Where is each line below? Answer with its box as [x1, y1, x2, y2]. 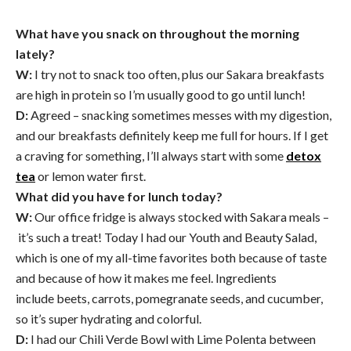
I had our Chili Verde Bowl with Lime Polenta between [28, 331, 316, 347]
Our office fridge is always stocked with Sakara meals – [32, 209, 329, 225]
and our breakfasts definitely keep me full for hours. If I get [16, 128, 328, 143]
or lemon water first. [35, 168, 148, 184]
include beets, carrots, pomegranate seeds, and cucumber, [16, 291, 323, 306]
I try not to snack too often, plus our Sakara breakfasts [32, 67, 324, 82]
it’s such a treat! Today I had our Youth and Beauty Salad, [16, 230, 317, 245]
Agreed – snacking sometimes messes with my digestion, [28, 107, 331, 123]
